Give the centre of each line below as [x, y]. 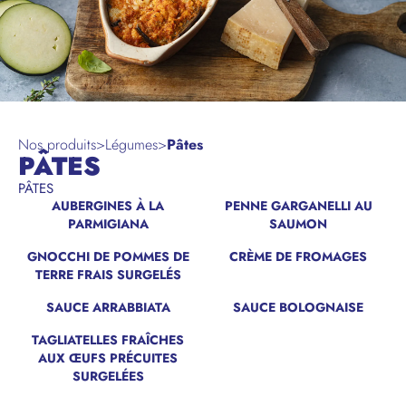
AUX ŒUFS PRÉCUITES [108, 358]
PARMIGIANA [108, 224]
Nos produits [57, 145]
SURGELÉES [108, 376]
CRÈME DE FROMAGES [298, 256]
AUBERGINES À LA [108, 206]
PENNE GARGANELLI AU [298, 206]
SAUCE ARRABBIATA [108, 307]
